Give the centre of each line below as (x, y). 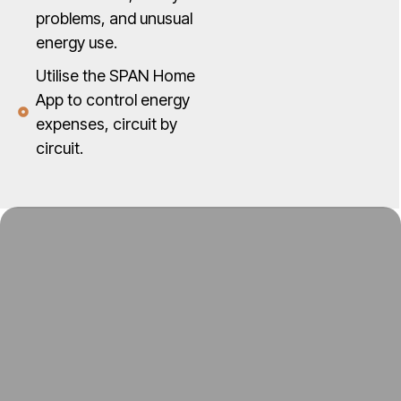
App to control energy (113, 100)
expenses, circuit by (107, 124)
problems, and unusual (115, 19)
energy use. (77, 43)
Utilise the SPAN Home (116, 76)
